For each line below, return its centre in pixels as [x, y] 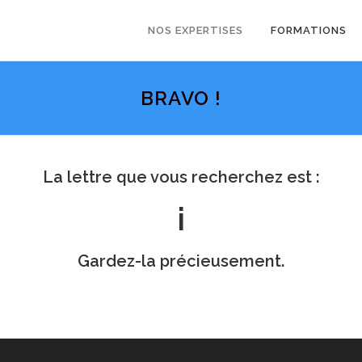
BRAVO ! [181, 98]
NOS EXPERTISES [196, 30]
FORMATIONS [309, 30]
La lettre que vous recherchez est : [181, 177]
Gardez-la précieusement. [181, 261]
